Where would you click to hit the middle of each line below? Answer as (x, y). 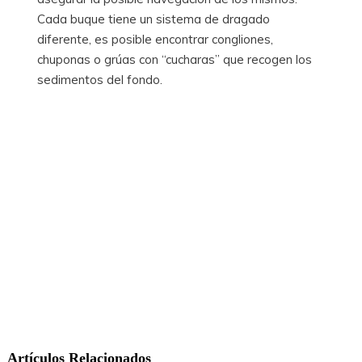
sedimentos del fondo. (100, 79)
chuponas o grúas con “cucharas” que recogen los (175, 59)
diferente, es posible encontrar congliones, (156, 39)
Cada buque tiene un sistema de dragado (154, 19)
